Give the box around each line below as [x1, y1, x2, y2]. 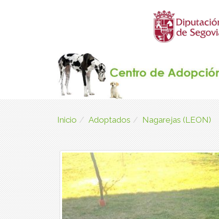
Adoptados [88, 115, 131, 125]
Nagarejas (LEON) [142, 115, 211, 125]
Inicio [57, 115, 77, 125]
